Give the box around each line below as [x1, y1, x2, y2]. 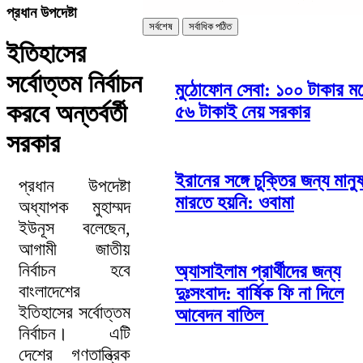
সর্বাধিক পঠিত [189, 20, 232, 32]
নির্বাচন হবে [19, 260, 130, 281]
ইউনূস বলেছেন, [19, 218, 130, 239]
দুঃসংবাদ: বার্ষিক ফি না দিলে [175, 282, 344, 304]
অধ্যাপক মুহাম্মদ [19, 197, 130, 218]
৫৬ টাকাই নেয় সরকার [175, 100, 310, 122]
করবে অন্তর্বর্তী [6, 99, 127, 129]
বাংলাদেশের [19, 281, 80, 302]
